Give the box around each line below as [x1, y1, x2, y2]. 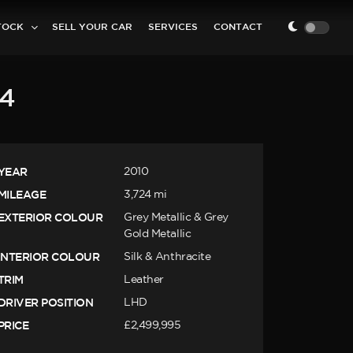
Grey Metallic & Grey [124, 212, 229, 222]
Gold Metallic [124, 229, 191, 239]
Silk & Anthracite [124, 251, 211, 262]
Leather [124, 274, 164, 284]
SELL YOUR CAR [52, 23, 132, 32]
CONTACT [214, 23, 262, 32]
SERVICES [148, 23, 198, 32]
